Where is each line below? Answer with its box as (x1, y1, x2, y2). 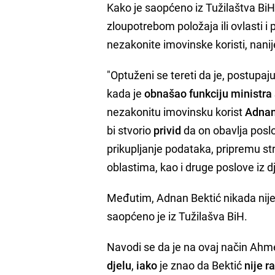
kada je (107, 85, 145, 101)
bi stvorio (107, 122, 154, 137)
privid (153, 122, 182, 137)
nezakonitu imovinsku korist (107, 104, 246, 119)
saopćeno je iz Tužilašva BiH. (107, 208, 248, 223)
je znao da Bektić (157, 257, 245, 273)
